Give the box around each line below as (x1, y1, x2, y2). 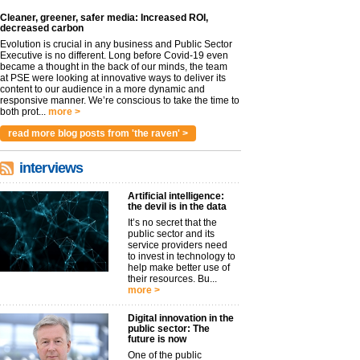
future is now (128, 333, 186, 345)
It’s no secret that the (128, 217, 217, 228)
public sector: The (128, 323, 210, 334)
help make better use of (128, 262, 230, 273)
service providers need (128, 239, 227, 251)
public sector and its (128, 228, 215, 239)
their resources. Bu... (128, 273, 217, 284)
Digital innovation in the (128, 313, 234, 324)
